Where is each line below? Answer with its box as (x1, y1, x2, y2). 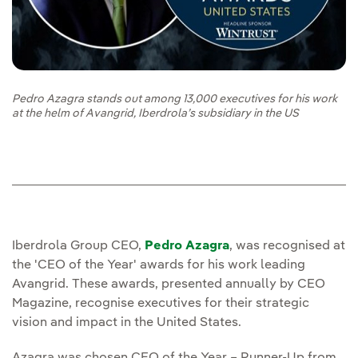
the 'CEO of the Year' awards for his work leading (12, 259, 305, 272)
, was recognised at (229, 240, 345, 253)
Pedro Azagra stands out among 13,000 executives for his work (12, 93, 337, 105)
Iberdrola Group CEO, (12, 240, 145, 253)
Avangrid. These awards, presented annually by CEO (12, 278, 325, 292)
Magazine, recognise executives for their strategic (12, 297, 309, 311)
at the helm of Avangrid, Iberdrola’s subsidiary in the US (12, 108, 299, 120)
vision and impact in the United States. (12, 316, 241, 330)
